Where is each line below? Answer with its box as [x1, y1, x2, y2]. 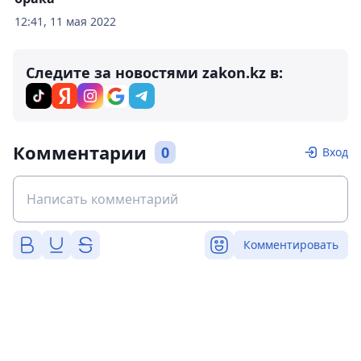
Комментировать [243, 236, 338, 252]
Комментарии [13, 139, 147, 164]
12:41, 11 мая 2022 [15, 13, 116, 29]
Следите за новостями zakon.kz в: [26, 62, 283, 82]
